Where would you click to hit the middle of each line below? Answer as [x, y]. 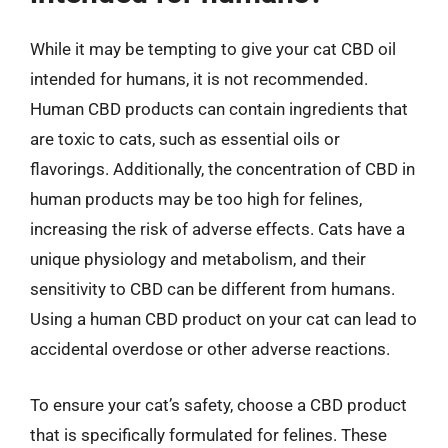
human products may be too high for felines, [196, 199]
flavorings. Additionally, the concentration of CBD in [222, 169]
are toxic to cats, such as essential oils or [185, 139]
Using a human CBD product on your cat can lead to [223, 319]
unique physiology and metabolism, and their [198, 259]
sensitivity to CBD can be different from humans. [212, 289]
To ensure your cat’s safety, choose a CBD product [218, 404]
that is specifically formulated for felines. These [208, 434]
